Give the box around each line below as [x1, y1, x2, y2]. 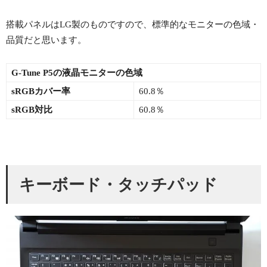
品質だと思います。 [6, 35, 86, 45]
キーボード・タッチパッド [18, 175, 218, 194]
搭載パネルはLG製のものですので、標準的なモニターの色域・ [6, 20, 259, 30]
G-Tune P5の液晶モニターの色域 [11, 68, 142, 78]
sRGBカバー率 [11, 86, 70, 97]
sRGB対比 [11, 105, 52, 115]
